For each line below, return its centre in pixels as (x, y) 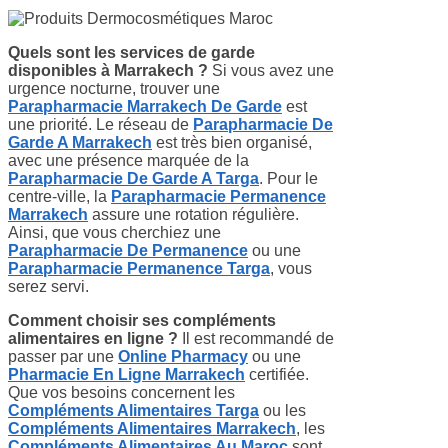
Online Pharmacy (183, 356)
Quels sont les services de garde (131, 52)
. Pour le (288, 178)
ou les (282, 410)
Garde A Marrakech (80, 142)
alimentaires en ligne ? (93, 338)
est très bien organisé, (232, 142)
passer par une (63, 356)
